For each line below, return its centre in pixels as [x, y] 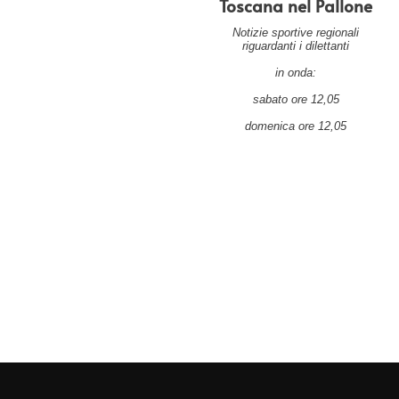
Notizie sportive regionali [296, 33]
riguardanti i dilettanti [296, 46]
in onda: [296, 73]
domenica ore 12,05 [296, 126]
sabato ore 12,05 [296, 100]
